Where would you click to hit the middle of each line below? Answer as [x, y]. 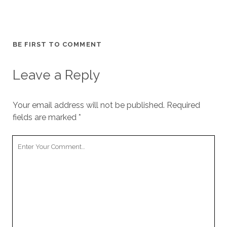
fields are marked [45, 117]
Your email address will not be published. [88, 105]
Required [183, 105]
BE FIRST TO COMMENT [57, 44]
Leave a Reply [56, 75]
